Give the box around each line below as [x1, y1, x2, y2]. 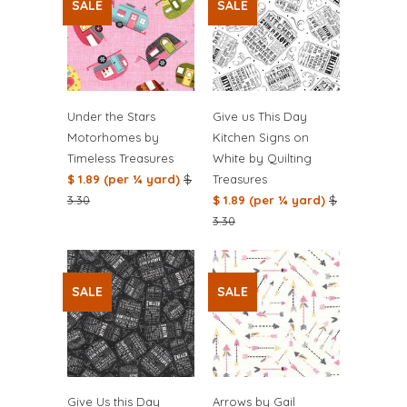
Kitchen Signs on [213, 130, 309, 145]
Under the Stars [67, 109, 155, 124]
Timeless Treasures [67, 151, 174, 166]
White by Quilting [213, 151, 312, 166]
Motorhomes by [67, 130, 159, 145]
